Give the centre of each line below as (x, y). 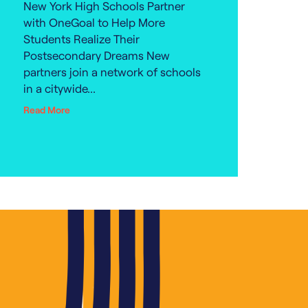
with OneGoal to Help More (94, 22)
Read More (47, 110)
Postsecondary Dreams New (97, 55)
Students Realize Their (81, 38)
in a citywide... (59, 88)
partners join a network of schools (112, 71)
